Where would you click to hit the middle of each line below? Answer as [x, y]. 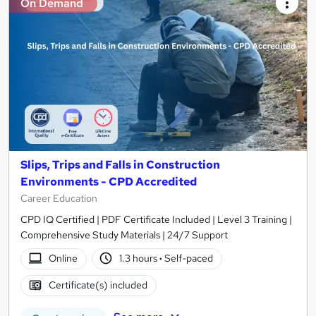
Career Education [59, 198]
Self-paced [188, 259]
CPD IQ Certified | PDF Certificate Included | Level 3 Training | [156, 219]
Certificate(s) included [98, 285]
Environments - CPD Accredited [109, 181]
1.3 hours [140, 259]
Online [63, 259]
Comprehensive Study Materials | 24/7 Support [124, 235]
